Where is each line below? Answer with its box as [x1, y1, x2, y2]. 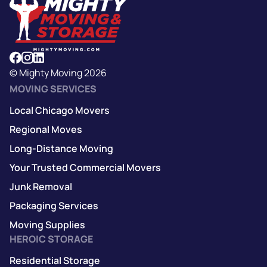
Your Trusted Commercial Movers [10, 160, 161, 174]
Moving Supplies [10, 218, 85, 231]
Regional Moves [10, 122, 82, 136]
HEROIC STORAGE [10, 232, 93, 246]
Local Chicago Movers [10, 103, 110, 117]
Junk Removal [10, 179, 72, 193]
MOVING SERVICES [10, 82, 97, 95]
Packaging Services [10, 198, 98, 212]
